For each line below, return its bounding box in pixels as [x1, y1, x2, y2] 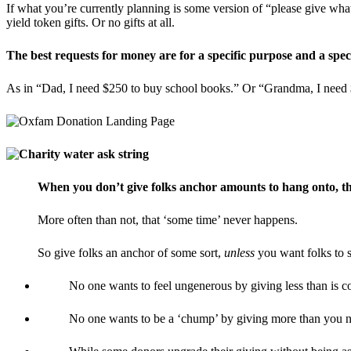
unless [221, 245, 258, 259]
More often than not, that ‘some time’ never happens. [38, 212, 298, 226]
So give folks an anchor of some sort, [38, 245, 221, 259]
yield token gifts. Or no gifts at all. [6, 15, 175, 29]
